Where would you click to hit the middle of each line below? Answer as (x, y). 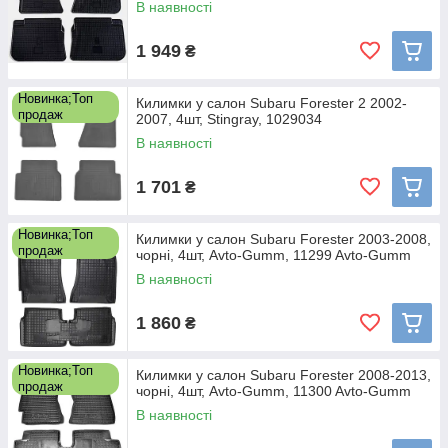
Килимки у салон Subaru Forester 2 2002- (271, 103)
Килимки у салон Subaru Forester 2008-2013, (283, 375)
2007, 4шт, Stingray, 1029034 (229, 119)
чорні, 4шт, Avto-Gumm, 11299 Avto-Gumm (273, 255)
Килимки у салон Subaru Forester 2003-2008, (283, 239)
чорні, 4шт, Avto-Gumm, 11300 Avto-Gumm (273, 391)
